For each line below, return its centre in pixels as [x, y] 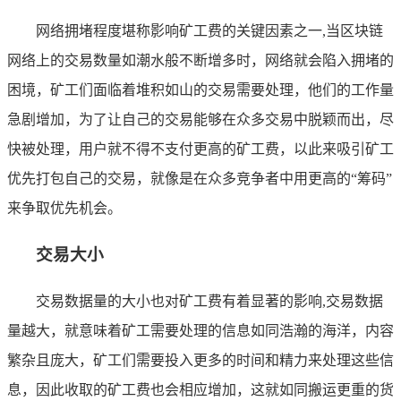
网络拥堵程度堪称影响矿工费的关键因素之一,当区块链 [209, 31]
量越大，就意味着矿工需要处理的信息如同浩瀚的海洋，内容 [200, 330]
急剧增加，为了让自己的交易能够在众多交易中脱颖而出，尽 [200, 120]
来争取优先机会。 [64, 209]
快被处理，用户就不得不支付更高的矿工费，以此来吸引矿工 [200, 149]
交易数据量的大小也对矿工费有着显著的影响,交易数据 [209, 301]
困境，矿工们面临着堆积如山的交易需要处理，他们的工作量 [200, 90]
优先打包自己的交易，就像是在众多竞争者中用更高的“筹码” [200, 179]
